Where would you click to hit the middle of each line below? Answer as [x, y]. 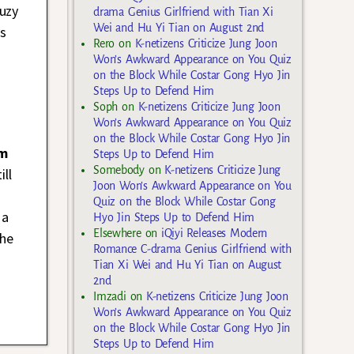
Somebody [119, 169]
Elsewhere [117, 233]
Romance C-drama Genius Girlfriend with [192, 249]
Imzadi [110, 296]
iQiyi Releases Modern [215, 233]
